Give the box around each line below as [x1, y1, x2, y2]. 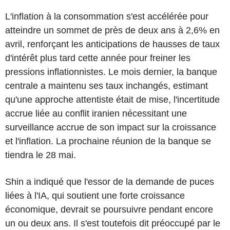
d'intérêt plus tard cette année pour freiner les [5, 52, 190, 63]
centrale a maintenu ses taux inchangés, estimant [5, 80, 208, 91]
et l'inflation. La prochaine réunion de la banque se [5, 136, 211, 146]
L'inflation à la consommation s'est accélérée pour [5, 11, 208, 22]
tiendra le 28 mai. [5, 149, 76, 160]
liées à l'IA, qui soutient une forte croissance [5, 190, 185, 201]
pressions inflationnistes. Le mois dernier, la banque [5, 66, 217, 77]
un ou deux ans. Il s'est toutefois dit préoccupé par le [5, 218, 220, 228]
